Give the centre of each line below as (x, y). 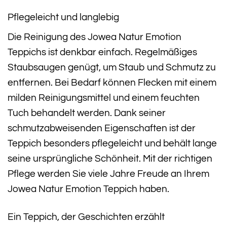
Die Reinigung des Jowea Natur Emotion (94, 37)
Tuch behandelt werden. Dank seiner (87, 113)
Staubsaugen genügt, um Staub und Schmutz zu (112, 68)
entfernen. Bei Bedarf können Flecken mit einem (112, 83)
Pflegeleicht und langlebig (63, 17)
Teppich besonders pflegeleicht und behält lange (112, 144)
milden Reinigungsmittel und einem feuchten (104, 98)
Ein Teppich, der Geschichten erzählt (86, 217)
